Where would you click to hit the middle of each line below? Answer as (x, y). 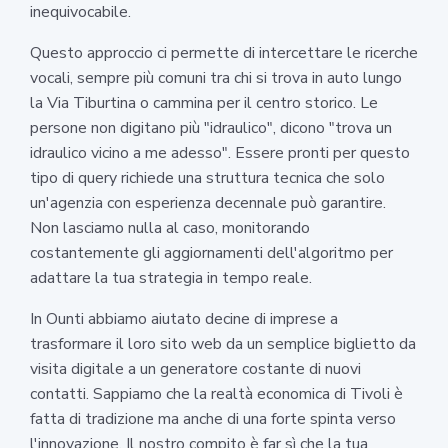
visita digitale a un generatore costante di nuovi (195, 368)
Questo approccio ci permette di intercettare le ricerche (224, 52)
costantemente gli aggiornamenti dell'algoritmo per (211, 252)
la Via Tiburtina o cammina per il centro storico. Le (204, 102)
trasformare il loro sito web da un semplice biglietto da (223, 343)
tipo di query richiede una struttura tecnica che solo (207, 177)
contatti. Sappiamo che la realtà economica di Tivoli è (216, 393)
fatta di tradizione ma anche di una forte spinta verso (213, 418)
